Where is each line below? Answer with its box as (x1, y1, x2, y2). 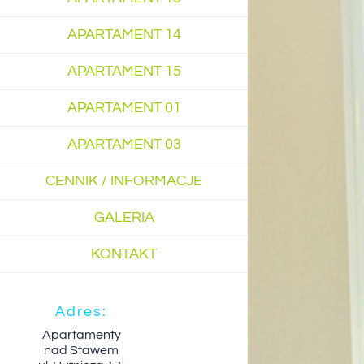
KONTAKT (91, 245, 157, 262)
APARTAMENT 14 (67, 26, 181, 42)
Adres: (55, 303, 107, 319)
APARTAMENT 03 (67, 136, 181, 152)
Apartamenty (41, 327, 121, 341)
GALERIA (93, 209, 154, 225)
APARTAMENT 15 (67, 63, 181, 79)
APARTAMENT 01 (67, 99, 181, 115)
